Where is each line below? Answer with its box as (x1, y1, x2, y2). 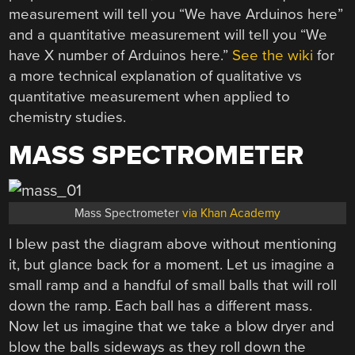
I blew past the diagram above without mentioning (9, 235, 338, 253)
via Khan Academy (182, 205, 281, 220)
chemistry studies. (9, 109, 127, 127)
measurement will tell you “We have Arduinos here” (9, 6, 344, 24)
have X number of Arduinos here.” (9, 47, 233, 65)
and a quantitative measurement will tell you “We (9, 26, 328, 44)
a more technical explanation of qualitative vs (9, 67, 303, 86)
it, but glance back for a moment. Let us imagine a (9, 255, 335, 273)
